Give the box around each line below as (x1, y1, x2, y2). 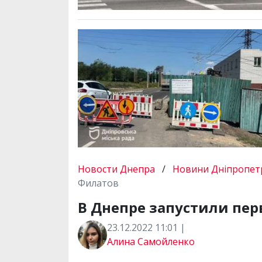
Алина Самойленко (107, 235, 195, 249)
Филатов (78, 177, 119, 190)
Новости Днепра (78, 163, 157, 176)
